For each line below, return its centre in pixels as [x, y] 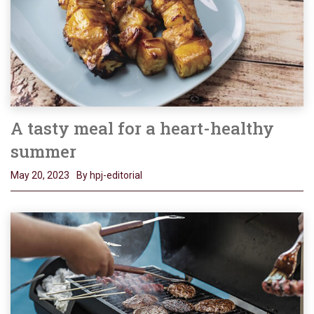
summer [43, 152]
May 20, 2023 [40, 176]
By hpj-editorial [109, 176]
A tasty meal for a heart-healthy [142, 129]
